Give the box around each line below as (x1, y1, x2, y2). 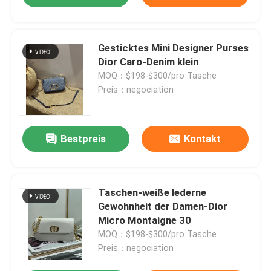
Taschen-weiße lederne (98, 186, 207, 199)
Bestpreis (60, 132, 106, 145)
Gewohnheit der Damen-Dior (98, 200, 228, 213)
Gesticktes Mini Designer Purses (98, 42, 249, 54)
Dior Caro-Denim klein (98, 56, 199, 68)
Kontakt (183, 132, 221, 145)
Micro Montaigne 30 (98, 214, 192, 227)
